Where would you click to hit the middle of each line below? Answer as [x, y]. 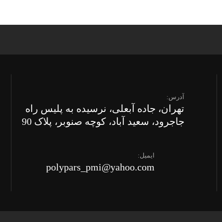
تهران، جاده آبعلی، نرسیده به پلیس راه [105, 108]
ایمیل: [146, 155]
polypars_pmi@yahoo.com [101, 167]
